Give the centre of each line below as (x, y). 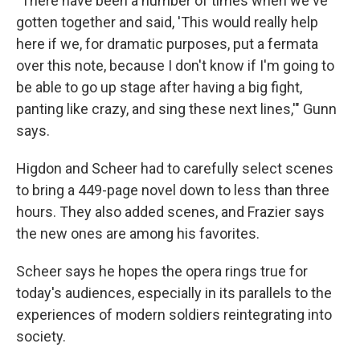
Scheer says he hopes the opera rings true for (162, 272)
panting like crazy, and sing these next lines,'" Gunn (176, 109)
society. (41, 337)
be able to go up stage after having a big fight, (159, 88)
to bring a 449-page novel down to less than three (173, 190)
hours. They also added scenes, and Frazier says (170, 212)
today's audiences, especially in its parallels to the (174, 293)
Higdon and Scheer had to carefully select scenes (175, 169)
